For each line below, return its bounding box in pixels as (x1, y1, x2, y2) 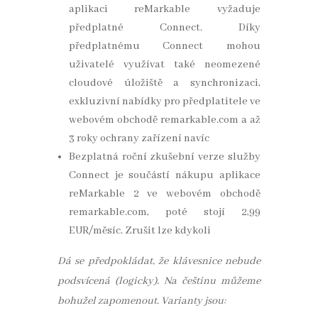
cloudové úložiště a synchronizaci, (68, 77, 261, 90)
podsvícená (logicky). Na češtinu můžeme (57, 275, 261, 288)
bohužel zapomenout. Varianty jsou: (57, 295, 226, 308)
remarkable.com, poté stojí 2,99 (68, 206, 261, 219)
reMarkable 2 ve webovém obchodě (68, 187, 261, 201)
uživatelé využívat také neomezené (68, 58, 261, 72)
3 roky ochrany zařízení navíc (68, 132, 209, 146)
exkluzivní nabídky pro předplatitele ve (68, 95, 261, 109)
